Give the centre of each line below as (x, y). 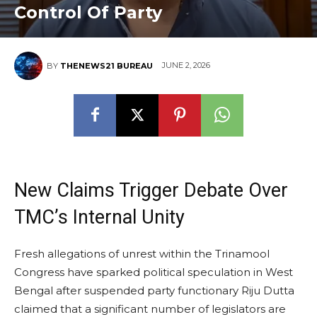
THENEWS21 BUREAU (106, 65)
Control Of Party (88, 12)
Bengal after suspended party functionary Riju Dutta (154, 290)
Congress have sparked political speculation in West (154, 272)
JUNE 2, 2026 (186, 65)
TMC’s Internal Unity (99, 217)
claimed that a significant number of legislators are (150, 309)
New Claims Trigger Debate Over (151, 190)
